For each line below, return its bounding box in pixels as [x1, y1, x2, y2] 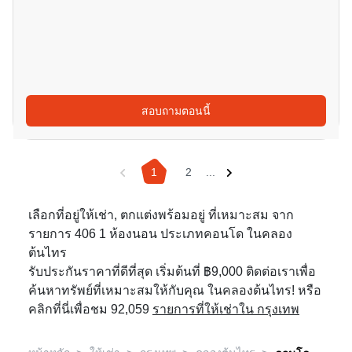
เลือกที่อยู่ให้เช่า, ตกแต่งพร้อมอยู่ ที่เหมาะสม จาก [28, 207, 294, 223]
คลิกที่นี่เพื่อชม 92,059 [28, 302, 152, 317]
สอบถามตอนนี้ [141, 104, 211, 117]
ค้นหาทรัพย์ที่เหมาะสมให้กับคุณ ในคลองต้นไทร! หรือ [28, 283, 321, 299]
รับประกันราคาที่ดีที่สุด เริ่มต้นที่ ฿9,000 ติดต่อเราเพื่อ [28, 264, 316, 280]
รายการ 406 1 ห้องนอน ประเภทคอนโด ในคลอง [28, 226, 292, 242]
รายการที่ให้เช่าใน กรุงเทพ [152, 302, 299, 317]
